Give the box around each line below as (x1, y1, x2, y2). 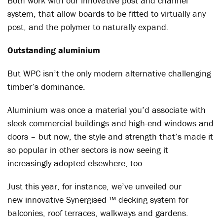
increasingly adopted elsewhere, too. (7, 157, 145, 169)
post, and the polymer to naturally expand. (7, 21, 169, 33)
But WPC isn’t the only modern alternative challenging (7, 68, 211, 79)
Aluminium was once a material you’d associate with (7, 104, 206, 115)
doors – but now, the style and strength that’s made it (7, 131, 213, 142)
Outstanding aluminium (7, 44, 100, 56)
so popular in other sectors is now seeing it (7, 144, 168, 155)
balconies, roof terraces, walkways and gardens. (7, 207, 188, 219)
